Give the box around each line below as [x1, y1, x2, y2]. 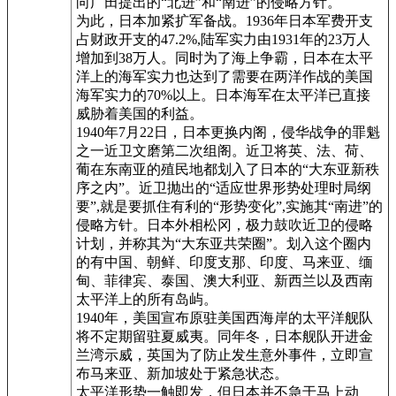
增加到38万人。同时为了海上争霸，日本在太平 [76, 49, 373, 65]
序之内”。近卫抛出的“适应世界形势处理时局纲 [76, 179, 371, 195]
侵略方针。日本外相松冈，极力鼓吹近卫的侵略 [76, 217, 373, 232]
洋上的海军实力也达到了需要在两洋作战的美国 [76, 68, 373, 84]
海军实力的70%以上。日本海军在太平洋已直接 [76, 87, 370, 103]
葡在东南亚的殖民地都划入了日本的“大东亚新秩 [76, 161, 379, 177]
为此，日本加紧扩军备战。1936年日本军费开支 [76, 12, 373, 28]
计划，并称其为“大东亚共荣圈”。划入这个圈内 [76, 235, 371, 251]
